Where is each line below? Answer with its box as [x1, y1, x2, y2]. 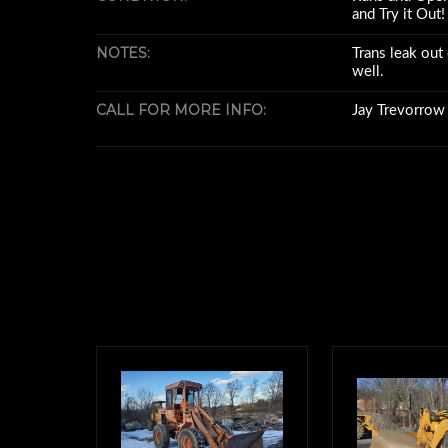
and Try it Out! [352, 7, 445, 22]
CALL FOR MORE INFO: [96, 101, 266, 119]
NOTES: [96, 44, 150, 62]
